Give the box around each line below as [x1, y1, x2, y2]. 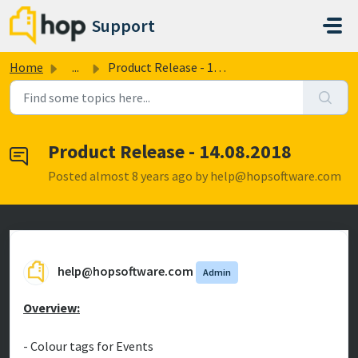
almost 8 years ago [89, 168, 195, 184]
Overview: [23, 300, 80, 316]
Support [92, 14, 156, 37]
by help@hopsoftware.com [195, 168, 341, 184]
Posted [48, 168, 89, 184]
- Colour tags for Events [23, 338, 156, 354]
